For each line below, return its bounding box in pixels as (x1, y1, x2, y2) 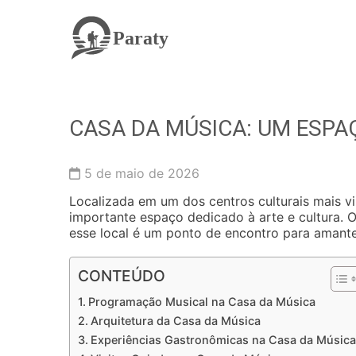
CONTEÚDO (78, 266, 165, 285)
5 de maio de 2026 (80, 165, 199, 181)
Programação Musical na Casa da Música (87, 295, 315, 308)
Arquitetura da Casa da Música (90, 314, 261, 327)
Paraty (113, 27, 168, 48)
